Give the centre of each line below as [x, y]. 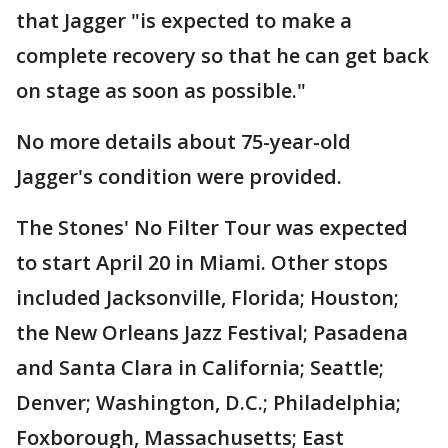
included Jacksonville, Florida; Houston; [207, 298]
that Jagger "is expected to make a [184, 21]
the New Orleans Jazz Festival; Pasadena [212, 333]
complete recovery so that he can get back [222, 56]
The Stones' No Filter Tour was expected [212, 228]
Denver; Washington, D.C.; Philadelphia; [208, 403]
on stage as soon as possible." [161, 91]
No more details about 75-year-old [183, 142]
